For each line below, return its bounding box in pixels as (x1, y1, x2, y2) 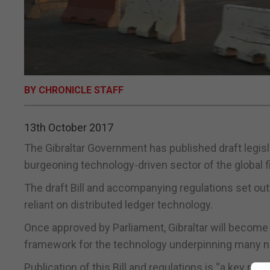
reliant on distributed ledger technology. (24, 198, 213, 212)
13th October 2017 (24, 121, 113, 134)
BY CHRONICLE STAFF (24, 84, 124, 96)
